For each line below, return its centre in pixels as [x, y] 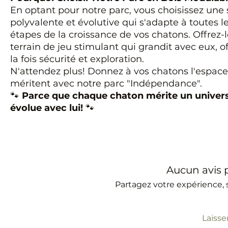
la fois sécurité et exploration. [77, 59]
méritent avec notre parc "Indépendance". [107, 83]
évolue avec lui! [47, 108]
